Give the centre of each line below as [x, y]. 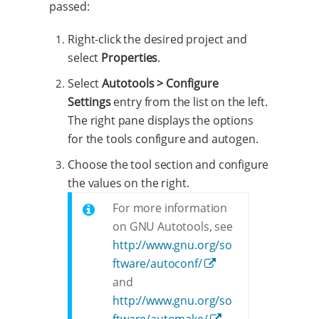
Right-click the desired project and [157, 39]
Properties [130, 57]
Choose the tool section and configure [168, 164]
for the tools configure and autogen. [163, 138]
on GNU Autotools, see [173, 226]
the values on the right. [129, 183]
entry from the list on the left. [189, 101]
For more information [170, 208]
